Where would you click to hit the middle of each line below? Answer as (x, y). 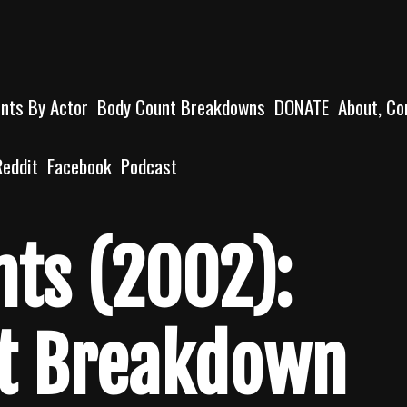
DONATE (302, 107)
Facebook (79, 166)
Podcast (149, 166)
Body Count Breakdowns (181, 107)
